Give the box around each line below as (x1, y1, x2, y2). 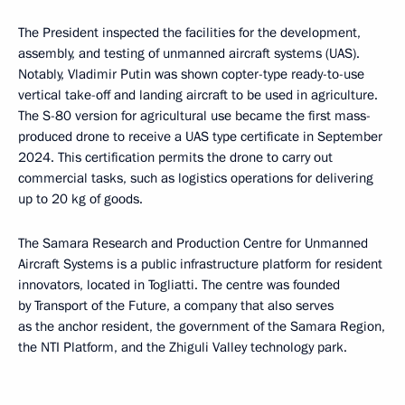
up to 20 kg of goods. (18, 190, 143, 209)
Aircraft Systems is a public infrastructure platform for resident (18, 255, 382, 274)
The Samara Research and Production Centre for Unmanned (18, 234, 368, 253)
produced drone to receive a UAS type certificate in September (18, 127, 382, 146)
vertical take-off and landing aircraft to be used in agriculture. (18, 86, 378, 105)
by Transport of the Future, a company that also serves (18, 297, 334, 316)
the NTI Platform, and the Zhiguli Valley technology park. (18, 338, 347, 357)
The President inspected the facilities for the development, (18, 24, 361, 42)
